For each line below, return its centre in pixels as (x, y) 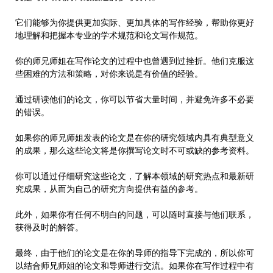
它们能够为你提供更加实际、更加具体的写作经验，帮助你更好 (135, 22)
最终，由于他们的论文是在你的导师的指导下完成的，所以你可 (135, 253)
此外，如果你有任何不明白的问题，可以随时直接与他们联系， (135, 214)
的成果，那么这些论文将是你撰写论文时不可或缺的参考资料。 (135, 150)
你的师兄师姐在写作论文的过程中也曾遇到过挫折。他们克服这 (135, 61)
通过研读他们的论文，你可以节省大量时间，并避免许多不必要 (135, 99)
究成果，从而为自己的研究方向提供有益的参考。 (109, 189)
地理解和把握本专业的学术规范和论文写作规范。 (109, 35)
